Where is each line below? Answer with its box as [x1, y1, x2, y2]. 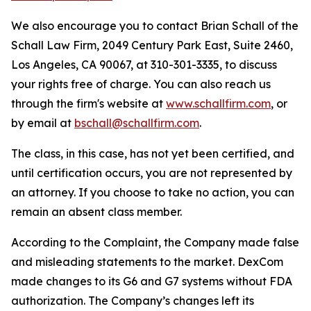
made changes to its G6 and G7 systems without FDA [11, 274, 292, 288]
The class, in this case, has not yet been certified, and [11, 146, 294, 160]
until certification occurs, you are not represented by [11, 166, 292, 180]
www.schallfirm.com [166, 96, 271, 110]
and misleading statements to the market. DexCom [11, 255, 283, 269]
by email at [11, 116, 74, 130]
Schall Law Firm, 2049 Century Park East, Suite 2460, [11, 38, 293, 52]
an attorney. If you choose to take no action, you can [11, 185, 294, 199]
